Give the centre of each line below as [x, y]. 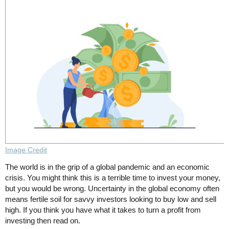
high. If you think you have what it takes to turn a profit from [103, 210]
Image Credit [26, 150]
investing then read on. [43, 221]
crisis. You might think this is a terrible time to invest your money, [113, 178]
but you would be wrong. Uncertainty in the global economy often [112, 189]
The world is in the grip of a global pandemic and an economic [107, 167]
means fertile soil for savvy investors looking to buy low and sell [111, 199]
